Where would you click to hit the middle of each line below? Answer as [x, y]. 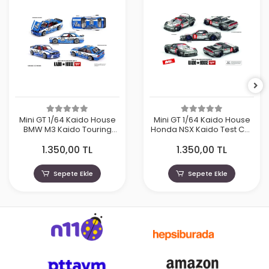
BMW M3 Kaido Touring [67, 130]
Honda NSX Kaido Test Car [202, 130]
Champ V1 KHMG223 [67, 139]
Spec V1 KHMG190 [202, 139]
